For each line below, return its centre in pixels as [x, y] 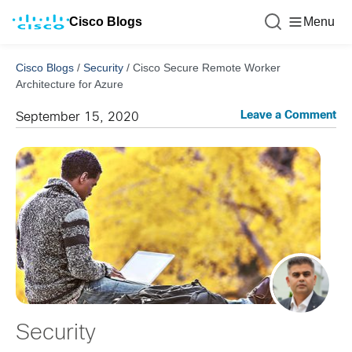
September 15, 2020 [77, 117]
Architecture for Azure [70, 84]
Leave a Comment [288, 116]
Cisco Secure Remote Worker [207, 68]
